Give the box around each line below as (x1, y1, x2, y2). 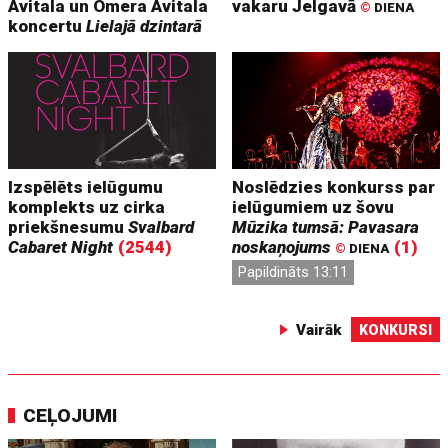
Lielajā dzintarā (86, 15, 203, 36)
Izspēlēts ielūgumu (8, 176, 164, 197)
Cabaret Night (8, 236, 114, 257)
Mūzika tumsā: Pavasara (232, 216, 420, 237)
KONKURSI (358, 321, 432, 338)
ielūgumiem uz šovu (232, 196, 395, 217)
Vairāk (295, 320, 342, 339)
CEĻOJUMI (23, 403, 118, 427)
